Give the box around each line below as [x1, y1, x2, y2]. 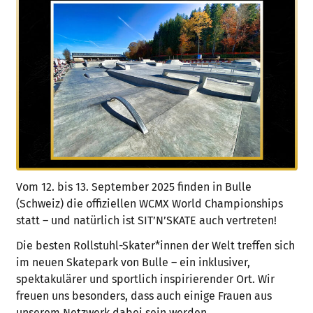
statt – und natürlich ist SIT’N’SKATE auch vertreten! [15, 214, 277, 228]
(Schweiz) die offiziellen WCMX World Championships [15, 197, 283, 211]
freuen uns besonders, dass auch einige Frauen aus [15, 289, 272, 303]
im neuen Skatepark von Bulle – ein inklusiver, [15, 256, 250, 270]
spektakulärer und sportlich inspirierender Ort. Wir [15, 272, 275, 286]
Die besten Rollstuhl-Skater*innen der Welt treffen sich [15, 239, 295, 253]
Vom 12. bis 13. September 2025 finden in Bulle [15, 180, 252, 194]
